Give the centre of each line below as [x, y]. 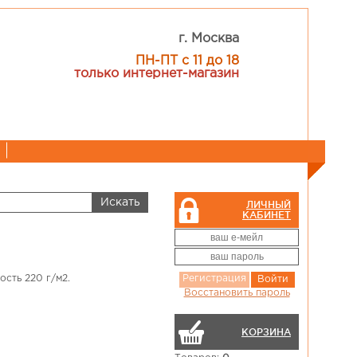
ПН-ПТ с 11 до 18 [188, 61]
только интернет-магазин [157, 74]
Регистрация [214, 279]
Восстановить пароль [237, 293]
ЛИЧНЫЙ [269, 204]
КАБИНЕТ [267, 215]
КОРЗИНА [266, 332]
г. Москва [209, 39]
